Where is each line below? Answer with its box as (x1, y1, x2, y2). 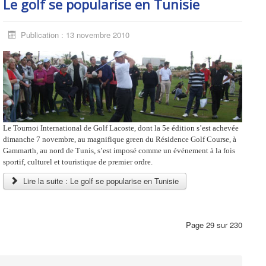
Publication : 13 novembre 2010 (20, 29, 129, 40)
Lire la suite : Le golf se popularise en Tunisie (20, 175, 179, 187)
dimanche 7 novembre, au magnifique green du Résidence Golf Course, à (2, 135, 236, 144)
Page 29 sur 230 (186, 219, 242, 231)
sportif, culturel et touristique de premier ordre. (2, 157, 153, 167)
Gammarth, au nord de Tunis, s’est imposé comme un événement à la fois (2, 146, 235, 156)
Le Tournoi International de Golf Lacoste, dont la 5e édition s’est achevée (2, 123, 239, 133)
